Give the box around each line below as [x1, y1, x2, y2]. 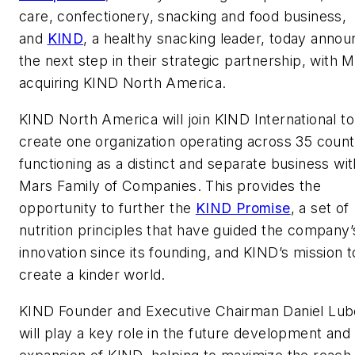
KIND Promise [195, 199, 291, 216]
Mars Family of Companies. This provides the [19, 177, 322, 194]
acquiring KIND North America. [19, 74, 227, 92]
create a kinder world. [19, 265, 166, 283]
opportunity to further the [19, 199, 196, 216]
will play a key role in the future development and [19, 324, 350, 342]
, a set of [290, 199, 349, 216]
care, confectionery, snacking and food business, [19, 8, 347, 25]
